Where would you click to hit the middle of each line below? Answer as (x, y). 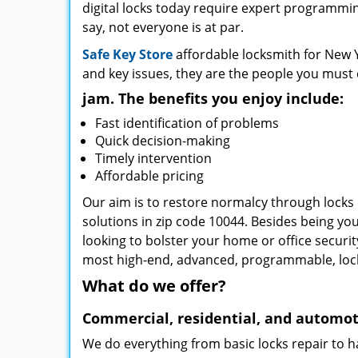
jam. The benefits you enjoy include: (213, 98)
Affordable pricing (149, 176)
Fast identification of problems (187, 123)
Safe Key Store (127, 54)
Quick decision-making (163, 141)
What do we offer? (154, 286)
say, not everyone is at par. (163, 27)
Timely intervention (153, 158)
